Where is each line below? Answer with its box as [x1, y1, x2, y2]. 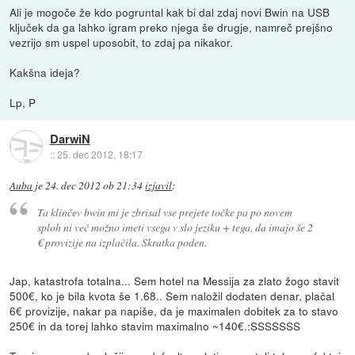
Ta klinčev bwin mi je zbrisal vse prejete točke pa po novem [36, 204, 292, 219]
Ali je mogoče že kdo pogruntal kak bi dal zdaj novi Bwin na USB [10, 4, 330, 21]
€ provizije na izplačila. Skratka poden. [36, 234, 207, 250]
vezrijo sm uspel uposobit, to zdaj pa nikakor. [10, 34, 234, 51]
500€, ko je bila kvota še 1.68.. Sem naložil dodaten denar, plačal [10, 287, 335, 303]
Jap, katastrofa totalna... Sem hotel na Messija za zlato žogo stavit [10, 272, 340, 288]
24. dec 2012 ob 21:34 [45, 178, 143, 193]
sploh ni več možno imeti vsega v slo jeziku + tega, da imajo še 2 [36, 219, 313, 235]
